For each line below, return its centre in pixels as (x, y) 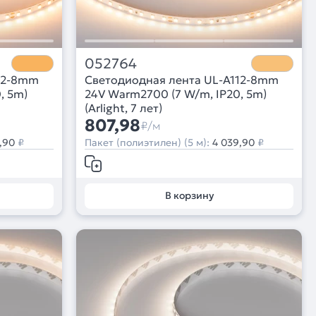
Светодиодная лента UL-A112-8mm (182, 80)
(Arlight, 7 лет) (123, 108)
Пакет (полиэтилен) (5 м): (148, 143)
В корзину (189, 196)
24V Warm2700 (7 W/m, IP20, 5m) (176, 94)
